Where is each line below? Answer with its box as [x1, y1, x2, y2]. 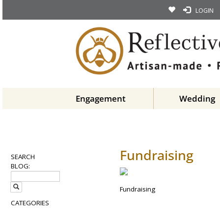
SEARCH [11, 152, 35, 161]
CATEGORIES [11, 198, 49, 207]
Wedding [179, 93, 215, 104]
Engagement [75, 93, 126, 104]
